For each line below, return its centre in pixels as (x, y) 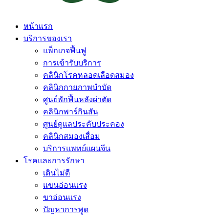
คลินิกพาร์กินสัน (71, 112)
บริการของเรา (48, 38)
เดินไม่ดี (56, 173)
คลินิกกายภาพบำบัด (77, 87)
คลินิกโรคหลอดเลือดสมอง (88, 75)
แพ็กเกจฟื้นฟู (65, 51)
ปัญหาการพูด (66, 209)
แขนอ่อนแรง (65, 185)
